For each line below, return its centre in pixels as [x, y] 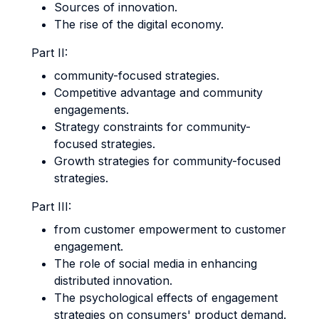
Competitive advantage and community [158, 93]
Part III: [51, 206]
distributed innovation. [113, 281]
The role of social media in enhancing [156, 263]
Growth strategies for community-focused [167, 161]
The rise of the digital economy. [139, 24]
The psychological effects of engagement [166, 298]
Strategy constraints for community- [152, 127]
